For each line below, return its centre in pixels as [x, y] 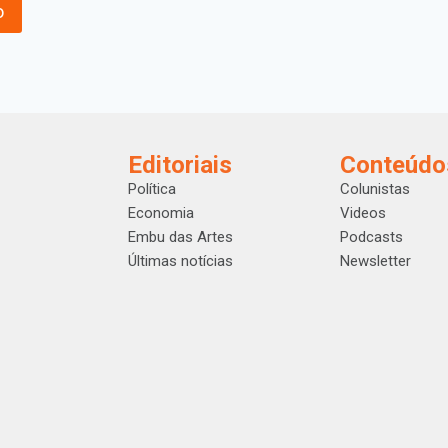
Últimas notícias [181, 261]
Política [152, 189]
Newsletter [375, 261]
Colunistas [374, 189]
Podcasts [371, 237]
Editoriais [180, 165]
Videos [362, 213]
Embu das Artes [181, 237]
